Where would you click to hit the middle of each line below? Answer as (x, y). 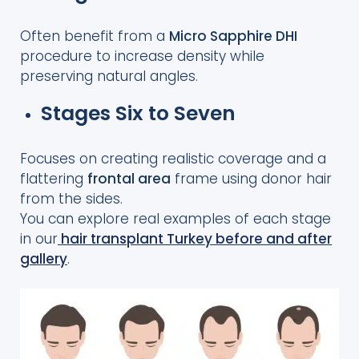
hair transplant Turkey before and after (196, 238)
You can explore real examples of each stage (175, 218)
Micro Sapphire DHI (233, 36)
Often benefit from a (95, 36)
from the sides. (71, 198)
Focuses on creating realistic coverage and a (173, 158)
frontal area (129, 178)
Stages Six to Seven (138, 114)
